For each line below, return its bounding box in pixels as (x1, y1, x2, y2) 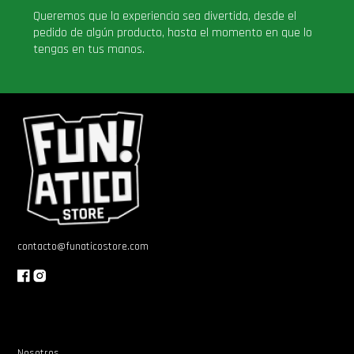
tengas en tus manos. (33, 41, 145, 58)
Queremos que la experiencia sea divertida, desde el (33, 8, 297, 24)
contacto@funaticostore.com (17, 239, 149, 254)
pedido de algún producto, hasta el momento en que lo (33, 24, 313, 41)
